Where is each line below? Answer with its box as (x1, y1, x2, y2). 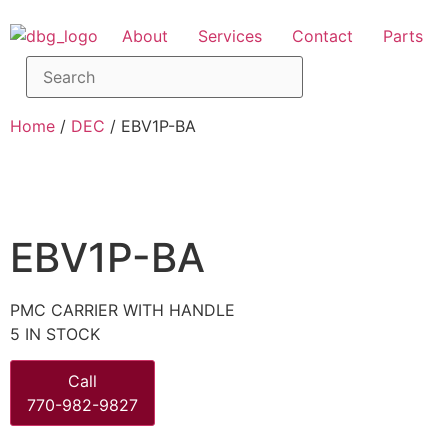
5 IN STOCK (10, 324, 100, 344)
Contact (292, 26, 353, 46)
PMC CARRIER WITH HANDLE (10, 300, 235, 320)
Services (198, 26, 262, 46)
